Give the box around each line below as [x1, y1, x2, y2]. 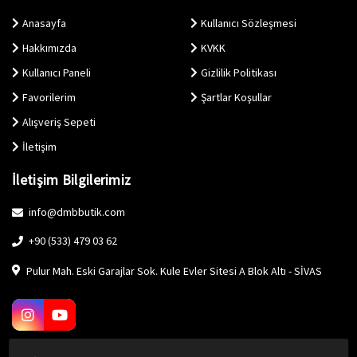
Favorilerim [22, 89, 76, 104]
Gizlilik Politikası [201, 65, 277, 80]
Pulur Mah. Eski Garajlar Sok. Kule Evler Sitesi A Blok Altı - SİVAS [24, 263, 322, 278]
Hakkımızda [22, 40, 76, 55]
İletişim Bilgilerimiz [12, 170, 131, 189]
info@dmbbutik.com [26, 204, 125, 219]
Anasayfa [22, 15, 66, 30]
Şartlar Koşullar [201, 89, 272, 104]
